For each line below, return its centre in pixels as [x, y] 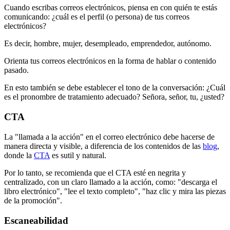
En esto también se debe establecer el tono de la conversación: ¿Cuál [115, 88]
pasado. [16, 70]
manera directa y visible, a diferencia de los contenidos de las [103, 146]
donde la [19, 155]
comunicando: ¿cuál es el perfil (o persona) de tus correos [97, 17]
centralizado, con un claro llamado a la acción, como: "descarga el [111, 182]
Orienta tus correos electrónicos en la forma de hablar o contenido [110, 61]
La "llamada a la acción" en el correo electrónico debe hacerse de [109, 137]
